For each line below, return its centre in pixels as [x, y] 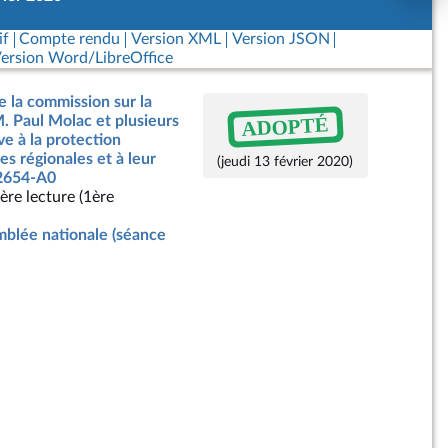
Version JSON [280, 39]
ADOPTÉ [285, 126]
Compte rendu [70, 39]
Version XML [175, 39]
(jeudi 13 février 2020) [285, 161]
